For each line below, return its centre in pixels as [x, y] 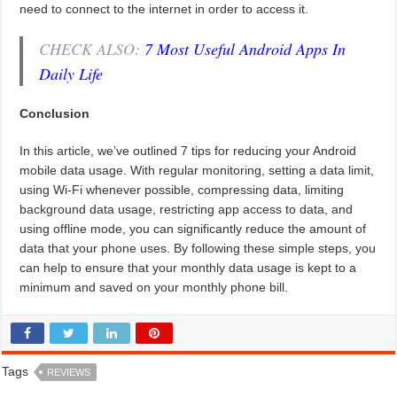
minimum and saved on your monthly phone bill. [154, 288]
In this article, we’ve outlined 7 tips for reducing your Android [188, 151]
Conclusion [55, 114]
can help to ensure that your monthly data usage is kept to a [188, 268]
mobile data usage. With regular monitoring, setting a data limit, [197, 171]
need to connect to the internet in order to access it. [164, 9]
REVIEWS [69, 373]
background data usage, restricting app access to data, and [187, 210]
